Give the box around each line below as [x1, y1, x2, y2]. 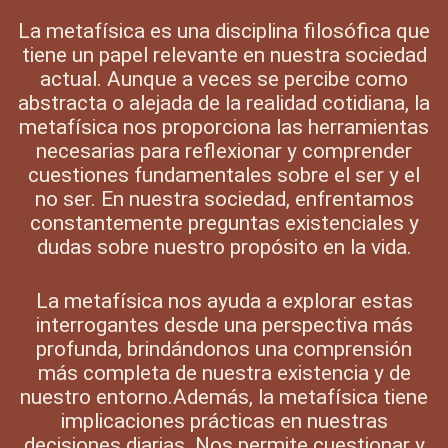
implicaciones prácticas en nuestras [60, 409, 388, 434]
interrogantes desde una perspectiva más [35, 313, 413, 338]
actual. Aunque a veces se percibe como [40, 67, 408, 92]
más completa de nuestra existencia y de [37, 361, 411, 386]
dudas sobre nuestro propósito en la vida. [36, 235, 412, 260]
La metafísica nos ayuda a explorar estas [35, 289, 413, 314]
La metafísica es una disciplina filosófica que [18, 19, 430, 44]
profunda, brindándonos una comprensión [36, 337, 412, 362]
